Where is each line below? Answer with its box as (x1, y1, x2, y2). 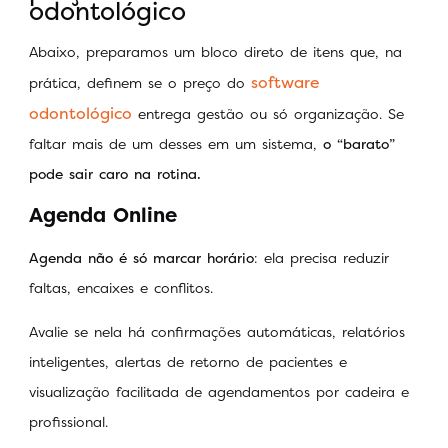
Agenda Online (29, 201, 177, 229)
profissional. (29, 412, 114, 432)
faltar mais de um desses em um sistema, (29, 133, 323, 153)
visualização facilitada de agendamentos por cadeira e (29, 382, 409, 402)
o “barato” (323, 133, 395, 153)
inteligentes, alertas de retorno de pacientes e (29, 352, 347, 372)
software (251, 70, 320, 93)
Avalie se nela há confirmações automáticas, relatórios (29, 322, 405, 342)
